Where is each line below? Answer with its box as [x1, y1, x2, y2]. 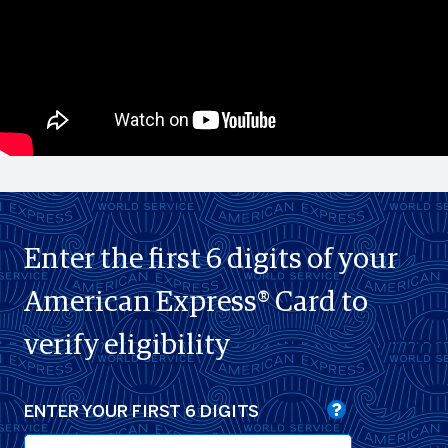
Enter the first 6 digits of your [23, 244, 398, 274]
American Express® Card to [23, 287, 368, 317]
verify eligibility [23, 330, 230, 360]
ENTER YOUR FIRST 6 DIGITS [23, 404, 259, 420]
